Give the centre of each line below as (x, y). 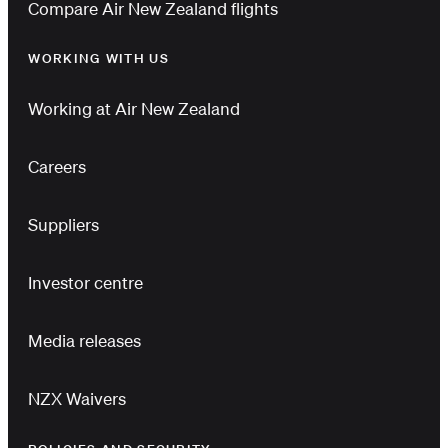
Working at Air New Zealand (134, 109)
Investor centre (86, 283)
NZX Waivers (77, 398)
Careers (57, 167)
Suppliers (64, 225)
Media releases (85, 340)
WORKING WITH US (98, 59)
